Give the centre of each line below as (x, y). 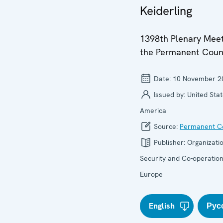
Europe (151, 174)
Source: (166, 126)
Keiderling (166, 11)
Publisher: (169, 142)
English (162, 206)
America (153, 111)
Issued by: (169, 95)
